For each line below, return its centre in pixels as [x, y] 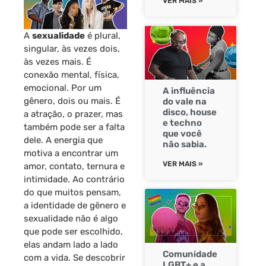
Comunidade [190, 254]
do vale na [185, 102]
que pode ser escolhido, [73, 231]
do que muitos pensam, [72, 192]
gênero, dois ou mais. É [72, 101]
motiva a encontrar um [71, 153]
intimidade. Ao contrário [74, 179]
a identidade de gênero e [75, 205]
